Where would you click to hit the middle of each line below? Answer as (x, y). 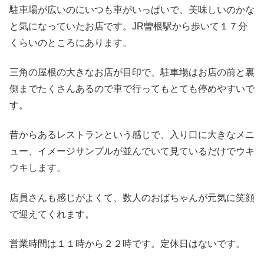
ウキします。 (38, 168)
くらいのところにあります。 (71, 42)
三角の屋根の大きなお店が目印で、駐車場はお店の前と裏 (132, 72)
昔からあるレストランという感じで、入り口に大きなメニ (132, 135)
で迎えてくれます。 (52, 214)
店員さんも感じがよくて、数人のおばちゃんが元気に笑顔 (132, 197)
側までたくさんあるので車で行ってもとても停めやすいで (132, 89)
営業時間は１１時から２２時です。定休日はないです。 (127, 244)
